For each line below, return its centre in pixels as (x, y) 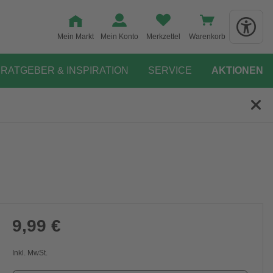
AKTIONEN (237, 70)
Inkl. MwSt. (30, 253)
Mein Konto (119, 37)
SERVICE (170, 70)
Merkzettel (163, 37)
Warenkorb (207, 37)
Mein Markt (76, 37)
